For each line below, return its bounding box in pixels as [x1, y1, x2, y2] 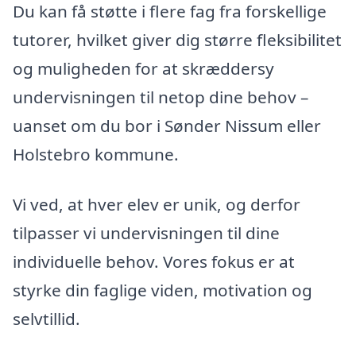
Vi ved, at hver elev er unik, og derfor [13, 193, 300, 216]
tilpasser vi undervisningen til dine [13, 222, 280, 245]
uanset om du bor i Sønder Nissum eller [13, 114, 321, 137]
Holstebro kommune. [13, 142, 179, 165]
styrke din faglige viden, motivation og [13, 279, 312, 302]
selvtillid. [13, 308, 80, 331]
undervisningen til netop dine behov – [13, 85, 308, 108]
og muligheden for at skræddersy [13, 56, 274, 79]
